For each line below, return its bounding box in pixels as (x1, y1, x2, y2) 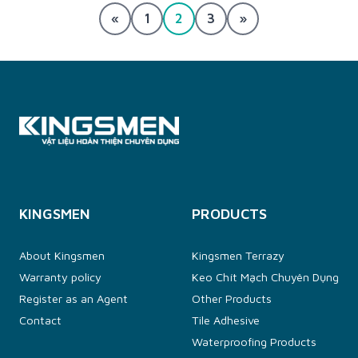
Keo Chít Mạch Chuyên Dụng (191, 270, 339, 284)
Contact (19, 313, 62, 327)
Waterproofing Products (191, 335, 316, 348)
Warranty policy (19, 270, 101, 284)
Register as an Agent (19, 292, 128, 305)
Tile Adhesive (191, 313, 260, 327)
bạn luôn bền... (19, 2, 92, 17)
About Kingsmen (19, 249, 105, 262)
